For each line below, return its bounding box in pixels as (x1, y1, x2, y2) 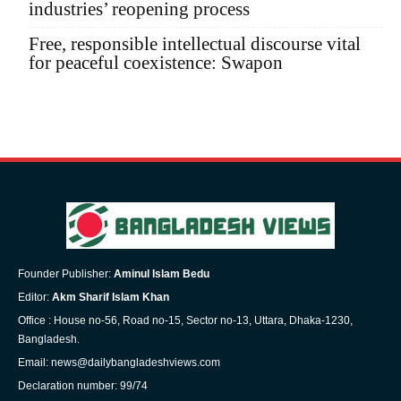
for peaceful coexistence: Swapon (29, 52, 283, 74)
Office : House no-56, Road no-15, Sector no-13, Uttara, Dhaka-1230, (18, 313, 353, 327)
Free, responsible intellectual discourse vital (29, 33, 361, 55)
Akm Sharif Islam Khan (52, 290, 169, 303)
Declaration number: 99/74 (18, 379, 148, 392)
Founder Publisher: (18, 267, 114, 280)
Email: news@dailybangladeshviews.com (18, 355, 220, 369)
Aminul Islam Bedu (114, 267, 209, 280)
